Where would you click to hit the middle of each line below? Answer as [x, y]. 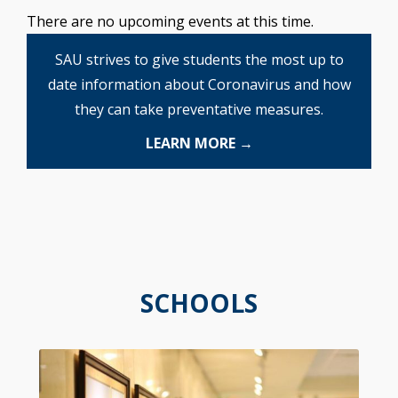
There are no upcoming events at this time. [170, 22]
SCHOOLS [199, 303]
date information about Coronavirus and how [199, 85]
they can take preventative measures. [199, 110]
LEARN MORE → [199, 143]
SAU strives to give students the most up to [199, 60]
